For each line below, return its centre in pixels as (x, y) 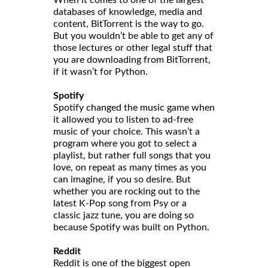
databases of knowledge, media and (128, 12)
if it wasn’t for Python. (100, 72)
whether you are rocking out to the (127, 192)
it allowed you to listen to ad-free (123, 120)
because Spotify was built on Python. (131, 228)
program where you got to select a (125, 144)
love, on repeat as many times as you (130, 168)
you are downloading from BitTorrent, (132, 60)
